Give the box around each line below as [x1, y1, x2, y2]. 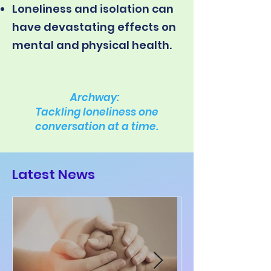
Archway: [70, 90, 124, 105]
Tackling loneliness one [35, 105, 158, 119]
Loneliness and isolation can [12, 1, 174, 16]
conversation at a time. [35, 119, 158, 134]
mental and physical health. [12, 38, 172, 53]
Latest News [12, 165, 95, 184]
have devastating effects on [12, 19, 176, 34]
